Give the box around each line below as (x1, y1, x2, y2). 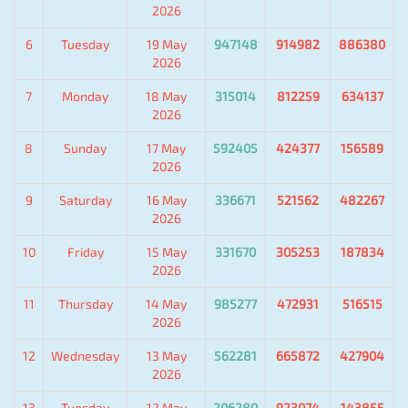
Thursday (57, 296, 113, 312)
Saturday (58, 192, 112, 209)
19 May (146, 36, 187, 53)
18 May (146, 88, 187, 105)
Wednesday (51, 348, 119, 364)
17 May (147, 140, 186, 157)
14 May (146, 296, 187, 312)
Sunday (64, 140, 107, 157)
